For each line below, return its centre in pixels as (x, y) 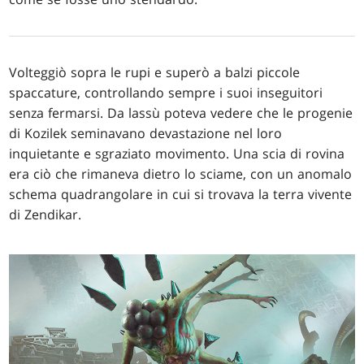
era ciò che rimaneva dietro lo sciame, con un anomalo (181, 174)
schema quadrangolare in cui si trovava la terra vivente (181, 195)
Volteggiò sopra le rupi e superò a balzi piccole (155, 73)
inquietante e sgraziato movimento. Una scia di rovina (177, 154)
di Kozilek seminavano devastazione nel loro (146, 134)
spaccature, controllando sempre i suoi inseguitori (166, 93)
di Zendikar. (45, 215)
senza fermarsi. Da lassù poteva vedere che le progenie (181, 113)
